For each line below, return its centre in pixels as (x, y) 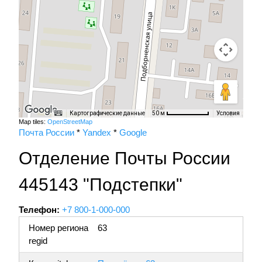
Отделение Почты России (125, 158)
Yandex (97, 133)
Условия (228, 113)
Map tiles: (33, 122)
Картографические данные (107, 113)
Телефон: (39, 210)
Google (133, 133)
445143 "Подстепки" (101, 185)
